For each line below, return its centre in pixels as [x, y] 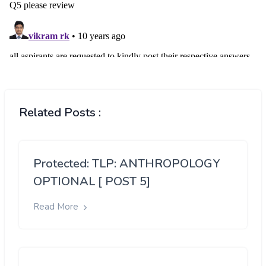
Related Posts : [60, 113]
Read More [57, 207]
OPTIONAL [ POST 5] [92, 182]
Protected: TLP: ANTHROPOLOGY [127, 164]
